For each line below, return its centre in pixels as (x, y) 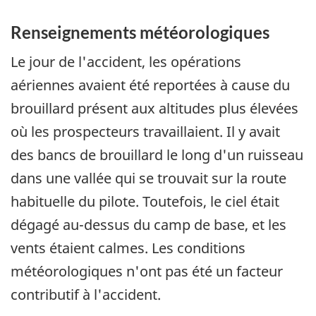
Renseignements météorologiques (140, 32)
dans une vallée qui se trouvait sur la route (148, 178)
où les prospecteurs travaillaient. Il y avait (145, 131)
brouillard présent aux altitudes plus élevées (154, 108)
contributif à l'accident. (86, 294)
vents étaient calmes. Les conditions (128, 248)
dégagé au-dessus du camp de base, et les (148, 224)
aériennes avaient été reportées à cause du (150, 85)
